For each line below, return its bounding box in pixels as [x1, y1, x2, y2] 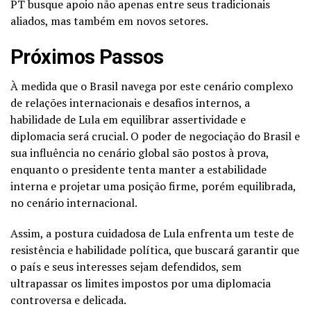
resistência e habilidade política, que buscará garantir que [10, 242, 299, 258]
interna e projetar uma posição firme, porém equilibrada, [10, 178, 296, 194]
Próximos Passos [10, 44, 164, 69]
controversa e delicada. [10, 292, 126, 308]
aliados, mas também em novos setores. [10, 12, 208, 28]
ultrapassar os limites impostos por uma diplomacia [10, 275, 271, 291]
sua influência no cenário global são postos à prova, [10, 144, 269, 160]
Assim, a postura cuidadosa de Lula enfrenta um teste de [10, 225, 294, 241]
